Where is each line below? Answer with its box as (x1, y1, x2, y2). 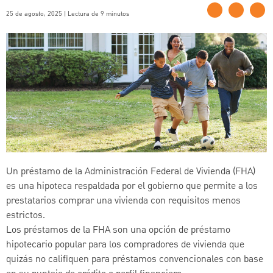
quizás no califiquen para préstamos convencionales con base (6, 252, 263, 267)
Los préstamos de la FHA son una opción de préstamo (6, 222, 230, 238)
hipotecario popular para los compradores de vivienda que (6, 237, 244, 252)
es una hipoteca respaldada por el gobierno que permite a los (6, 179, 258, 194)
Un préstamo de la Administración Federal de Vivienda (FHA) (6, 164, 255, 179)
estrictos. (6, 208, 45, 223)
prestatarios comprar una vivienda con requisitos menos (6, 193, 241, 208)
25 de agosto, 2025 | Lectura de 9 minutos (6, 9, 129, 19)
